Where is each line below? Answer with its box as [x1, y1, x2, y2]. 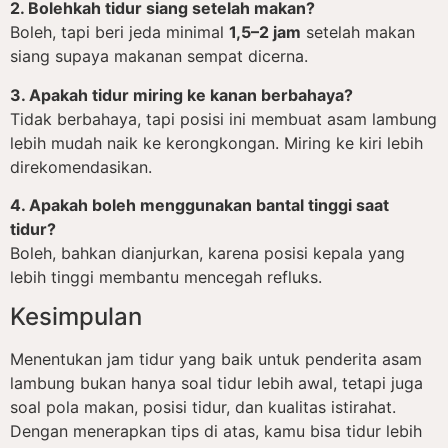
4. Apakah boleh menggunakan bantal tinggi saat [10, 195, 389, 216]
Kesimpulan [10, 302, 142, 332]
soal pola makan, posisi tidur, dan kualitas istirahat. [10, 397, 396, 418]
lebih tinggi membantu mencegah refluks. [10, 267, 322, 288]
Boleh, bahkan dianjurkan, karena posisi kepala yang [10, 243, 405, 264]
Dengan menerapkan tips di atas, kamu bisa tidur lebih [10, 421, 422, 442]
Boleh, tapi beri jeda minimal [10, 22, 229, 43]
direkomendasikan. [10, 156, 152, 177]
